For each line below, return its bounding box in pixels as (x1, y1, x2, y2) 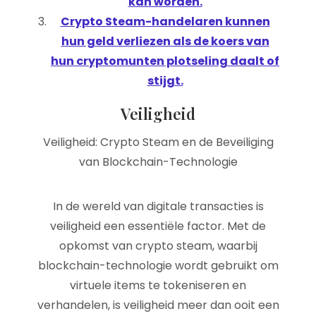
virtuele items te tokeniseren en (70, 277, 246, 293)
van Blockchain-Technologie (78, 154, 238, 170)
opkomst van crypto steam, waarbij (59, 238, 257, 254)
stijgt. (147, 73, 183, 89)
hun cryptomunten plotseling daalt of (51, 53, 279, 69)
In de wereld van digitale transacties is (52, 198, 264, 214)
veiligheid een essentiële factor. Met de (50, 218, 266, 234)
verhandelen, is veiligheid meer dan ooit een (37, 297, 279, 313)
